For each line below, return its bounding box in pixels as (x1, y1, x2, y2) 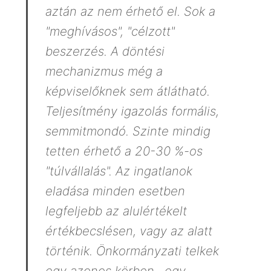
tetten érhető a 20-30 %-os (45, 143, 203, 159)
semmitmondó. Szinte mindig (45, 123, 211, 139)
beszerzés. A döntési (45, 44, 165, 59)
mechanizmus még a (45, 64, 163, 79)
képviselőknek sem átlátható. (45, 83, 210, 99)
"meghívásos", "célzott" (45, 24, 175, 39)
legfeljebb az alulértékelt (45, 203, 187, 219)
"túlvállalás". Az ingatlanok (45, 163, 192, 179)
